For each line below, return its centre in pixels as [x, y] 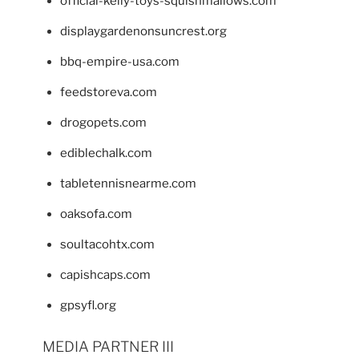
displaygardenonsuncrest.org [143, 31]
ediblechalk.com [106, 153]
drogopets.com [103, 122]
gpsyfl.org [88, 305]
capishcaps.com [105, 274]
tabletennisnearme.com [128, 183]
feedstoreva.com [109, 92]
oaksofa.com [96, 214]
